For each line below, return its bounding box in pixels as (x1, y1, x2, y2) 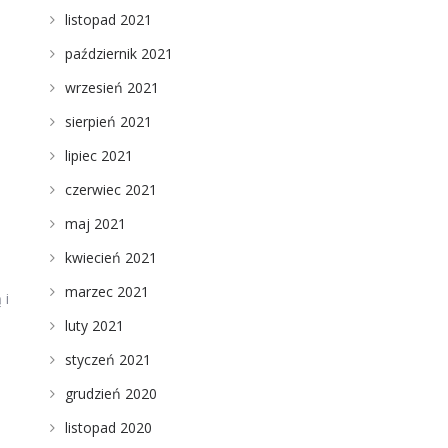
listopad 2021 (64, 10, 152, 29)
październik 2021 (64, 44, 173, 63)
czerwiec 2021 (64, 180, 157, 199)
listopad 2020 (64, 418, 152, 437)
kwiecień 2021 (64, 248, 157, 267)
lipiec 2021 (64, 146, 133, 165)
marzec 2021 (64, 282, 149, 301)
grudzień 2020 (64, 384, 157, 403)
